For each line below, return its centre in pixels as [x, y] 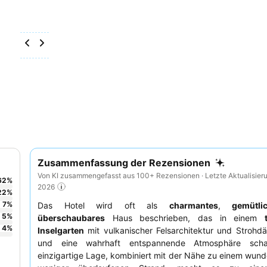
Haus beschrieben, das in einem [185, 218]
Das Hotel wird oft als [103, 206]
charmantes [193, 206]
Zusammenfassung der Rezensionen [124, 163]
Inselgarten [61, 231]
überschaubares [71, 218]
